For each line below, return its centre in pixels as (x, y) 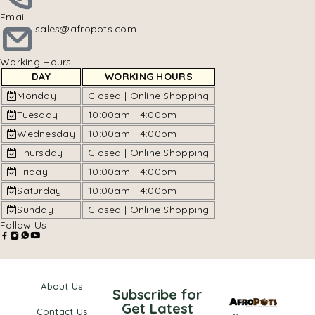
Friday (32, 172)
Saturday (39, 191)
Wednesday (46, 134)
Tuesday (38, 115)
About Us (62, 286)
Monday (37, 96)
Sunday (35, 210)
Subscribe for (157, 294)
